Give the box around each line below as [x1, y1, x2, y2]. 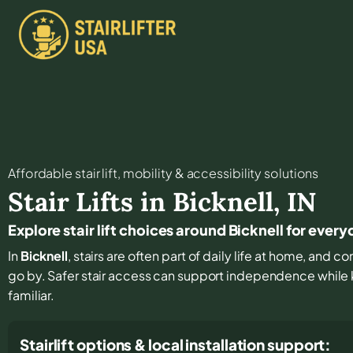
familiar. [8, 286, 55, 303]
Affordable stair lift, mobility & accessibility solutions [8, 164, 319, 181]
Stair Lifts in [8, 184, 173, 218]
